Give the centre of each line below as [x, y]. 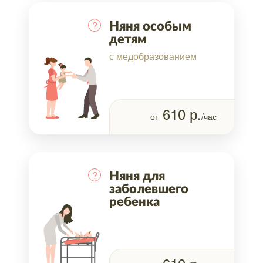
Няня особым [150, 26]
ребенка [134, 202]
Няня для [137, 176]
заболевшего [149, 189]
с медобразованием [153, 56]
